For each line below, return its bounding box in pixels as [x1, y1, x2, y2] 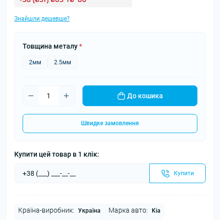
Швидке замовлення [81, 120, 139, 127]
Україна [78, 207, 101, 214]
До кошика [127, 92, 163, 100]
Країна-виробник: [18, 206, 74, 214]
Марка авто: [109, 206, 148, 214]
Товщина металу [23, 42, 79, 50]
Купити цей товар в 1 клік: [14, 150, 99, 158]
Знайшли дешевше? [14, 15, 70, 22]
